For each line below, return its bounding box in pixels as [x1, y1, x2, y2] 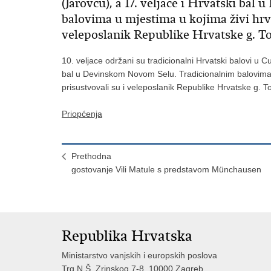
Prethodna [71, 151, 111, 162]
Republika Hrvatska [62, 227, 192, 246]
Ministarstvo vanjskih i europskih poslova [62, 250, 217, 261]
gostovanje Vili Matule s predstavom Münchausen [71, 165, 261, 175]
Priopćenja [62, 109, 102, 119]
